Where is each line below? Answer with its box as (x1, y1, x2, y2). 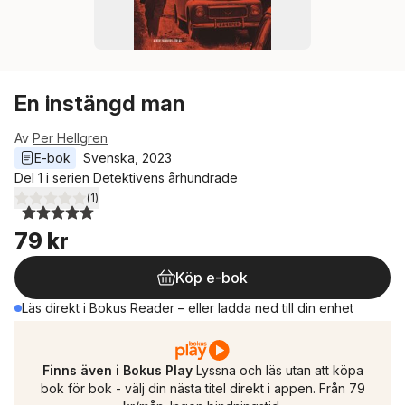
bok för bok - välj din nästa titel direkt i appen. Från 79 (40, 381, 365, 396)
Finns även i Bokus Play (42, 363, 193, 378)
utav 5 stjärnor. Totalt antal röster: (33, 197, 232, 213)
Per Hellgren (33, 130, 108, 146)
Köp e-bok (175, 268, 248, 287)
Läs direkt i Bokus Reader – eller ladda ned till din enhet (22, 300, 353, 316)
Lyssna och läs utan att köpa (195, 363, 363, 378)
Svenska (83, 150, 135, 165)
